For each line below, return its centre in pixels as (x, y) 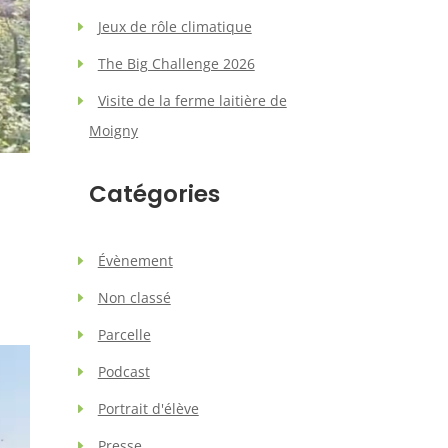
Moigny (114, 130)
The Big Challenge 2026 (176, 63)
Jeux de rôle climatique (174, 26)
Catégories (155, 193)
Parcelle (124, 334)
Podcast (123, 371)
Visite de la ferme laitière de (192, 100)
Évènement (135, 260)
